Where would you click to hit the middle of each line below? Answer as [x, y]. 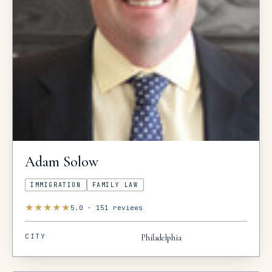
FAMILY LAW [115, 185]
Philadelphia [161, 238]
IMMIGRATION [56, 185]
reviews [126, 207]
